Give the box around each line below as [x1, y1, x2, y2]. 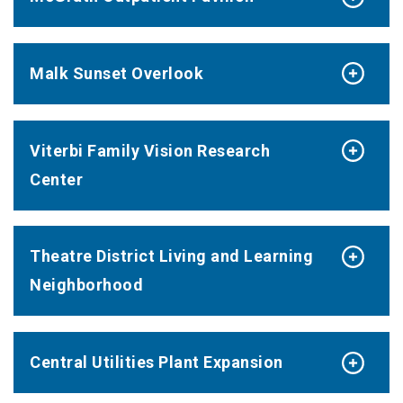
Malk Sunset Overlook [30, 63, 203, 83]
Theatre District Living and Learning [30, 246, 313, 266]
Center [30, 169, 83, 189]
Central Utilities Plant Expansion [30, 353, 283, 372]
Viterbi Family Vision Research [30, 140, 270, 160]
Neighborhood [30, 275, 143, 295]
